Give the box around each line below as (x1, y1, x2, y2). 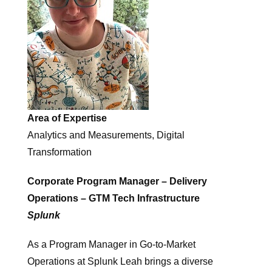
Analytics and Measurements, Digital (27, 129, 185, 140)
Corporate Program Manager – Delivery (27, 175, 207, 186)
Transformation (27, 146, 92, 157)
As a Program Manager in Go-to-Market (27, 239, 195, 250)
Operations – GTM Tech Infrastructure (27, 192, 200, 203)
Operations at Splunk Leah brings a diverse (27, 256, 213, 267)
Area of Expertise (27, 112, 107, 123)
